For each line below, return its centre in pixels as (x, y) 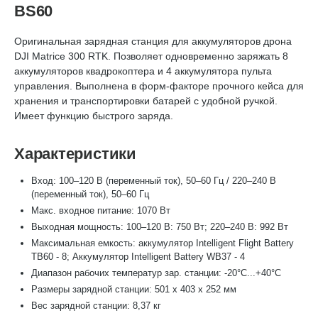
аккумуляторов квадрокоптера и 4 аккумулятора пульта (143, 71)
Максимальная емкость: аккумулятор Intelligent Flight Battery (163, 243)
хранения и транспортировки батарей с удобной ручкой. (146, 101)
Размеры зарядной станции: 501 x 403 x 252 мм (134, 289)
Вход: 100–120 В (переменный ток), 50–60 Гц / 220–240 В (154, 181)
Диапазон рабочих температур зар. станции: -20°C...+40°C (156, 273)
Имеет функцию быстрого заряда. (94, 116)
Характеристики (75, 154)
